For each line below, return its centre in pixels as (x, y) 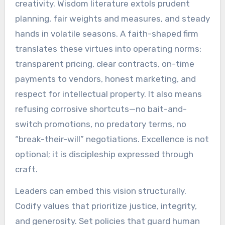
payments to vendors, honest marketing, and (105, 79)
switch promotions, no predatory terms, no (100, 124)
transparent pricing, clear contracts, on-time (104, 64)
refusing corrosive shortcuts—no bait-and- (101, 109)
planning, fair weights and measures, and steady (112, 18)
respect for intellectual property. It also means (108, 94)
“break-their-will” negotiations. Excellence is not (112, 139)
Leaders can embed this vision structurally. (100, 191)
